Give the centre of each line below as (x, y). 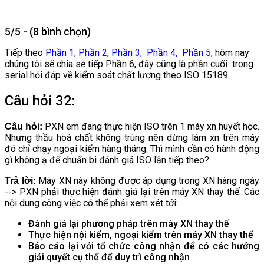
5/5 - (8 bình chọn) (48, 32)
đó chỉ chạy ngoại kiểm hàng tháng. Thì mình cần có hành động (132, 148)
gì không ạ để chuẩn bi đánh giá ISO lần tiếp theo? (107, 160)
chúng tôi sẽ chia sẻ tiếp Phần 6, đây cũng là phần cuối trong (129, 64)
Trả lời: (22, 180)
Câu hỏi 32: (40, 100)
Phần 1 (60, 52)
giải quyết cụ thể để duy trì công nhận (109, 257)
